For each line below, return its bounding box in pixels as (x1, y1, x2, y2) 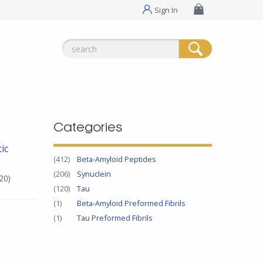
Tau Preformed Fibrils (77, 212, 153, 223)
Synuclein (77, 168, 111, 179)
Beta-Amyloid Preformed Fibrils (77, 197, 186, 208)
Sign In (154, 4, 178, 15)
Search (62, 40, 87, 52)
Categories (53, 122, 122, 134)
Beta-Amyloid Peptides (77, 153, 156, 164)
